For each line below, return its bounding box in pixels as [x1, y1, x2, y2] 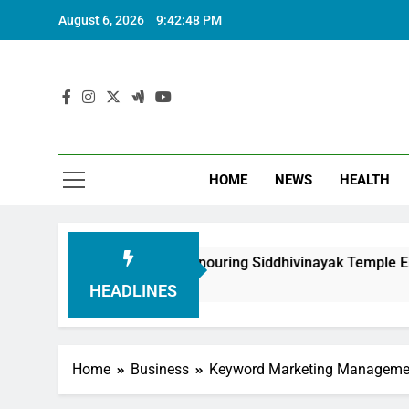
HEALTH [340, 172, 391, 188]
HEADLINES [89, 281, 177, 300]
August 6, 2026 [58, 13, 144, 27]
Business [131, 361, 189, 378]
